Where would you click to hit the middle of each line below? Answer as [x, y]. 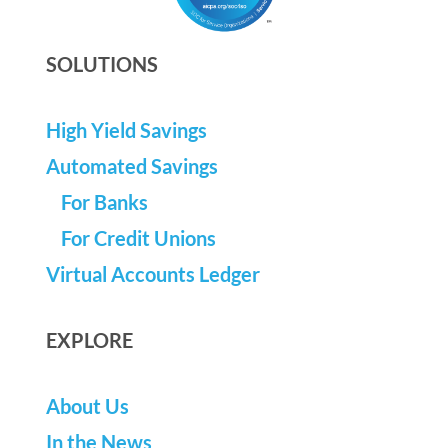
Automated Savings [131, 165]
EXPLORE [89, 339]
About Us [87, 405]
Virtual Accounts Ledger [152, 273]
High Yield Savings [126, 129]
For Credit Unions [138, 237]
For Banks [104, 201]
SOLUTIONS [101, 63]
